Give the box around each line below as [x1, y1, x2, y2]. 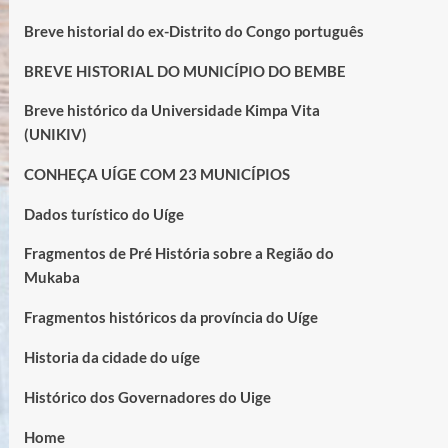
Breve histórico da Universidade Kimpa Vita [23, 100, 320, 119]
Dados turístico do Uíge [23, 204, 184, 223]
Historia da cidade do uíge [23, 347, 200, 366]
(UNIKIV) [23, 124, 87, 143]
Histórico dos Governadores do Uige [23, 387, 271, 406]
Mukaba [23, 267, 80, 286]
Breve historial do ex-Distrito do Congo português [23, 21, 364, 40]
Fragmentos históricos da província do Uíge [23, 307, 318, 326]
